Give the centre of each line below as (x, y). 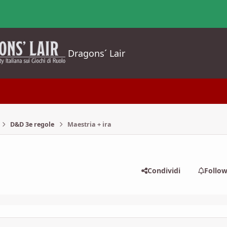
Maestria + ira (89, 124)
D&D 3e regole (32, 124)
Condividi (164, 170)
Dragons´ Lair (97, 53)
